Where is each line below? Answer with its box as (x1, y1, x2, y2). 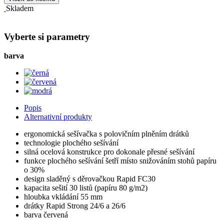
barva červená (24, 210, 68, 219)
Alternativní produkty (24, 112, 92, 121)
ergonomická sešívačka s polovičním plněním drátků (24, 129, 189, 138)
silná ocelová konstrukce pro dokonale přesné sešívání (24, 147, 194, 156)
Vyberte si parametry (4, 31, 90, 42)
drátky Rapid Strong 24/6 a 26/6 (24, 201, 125, 210)
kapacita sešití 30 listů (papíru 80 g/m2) (24, 183, 147, 192)
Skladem (6, 3, 33, 12)
